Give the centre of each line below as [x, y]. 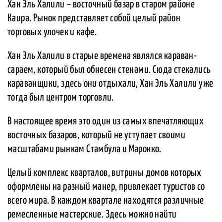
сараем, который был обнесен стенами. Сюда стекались [109, 70]
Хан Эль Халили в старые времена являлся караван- [102, 56]
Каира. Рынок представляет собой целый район [94, 19]
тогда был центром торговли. [61, 98]
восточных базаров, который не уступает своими [96, 136]
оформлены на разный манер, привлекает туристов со [106, 187]
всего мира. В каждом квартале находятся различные [106, 201]
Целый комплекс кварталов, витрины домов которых [105, 173]
